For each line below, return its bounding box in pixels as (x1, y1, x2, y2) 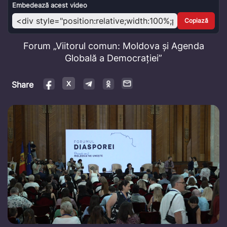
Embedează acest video (12, 1, 87, 10)
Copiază (184, 17, 208, 25)
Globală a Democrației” (65, 53, 162, 64)
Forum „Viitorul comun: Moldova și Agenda (23, 41, 204, 52)
